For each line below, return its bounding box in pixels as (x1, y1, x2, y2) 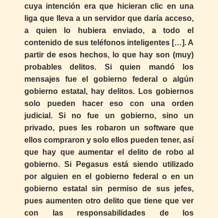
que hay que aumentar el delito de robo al (24, 148, 194, 157)
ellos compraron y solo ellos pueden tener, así (24, 136, 194, 145)
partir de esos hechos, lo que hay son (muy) (24, 51, 194, 59)
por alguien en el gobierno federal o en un (24, 172, 194, 181)
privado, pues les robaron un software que (24, 124, 194, 132)
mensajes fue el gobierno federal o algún (24, 75, 194, 84)
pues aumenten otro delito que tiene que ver (24, 197, 194, 205)
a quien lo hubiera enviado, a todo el (24, 26, 194, 35)
